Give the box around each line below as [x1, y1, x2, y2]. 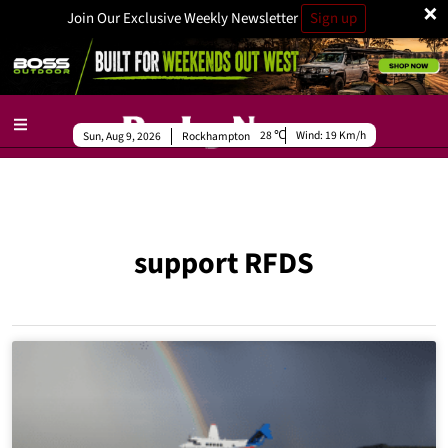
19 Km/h [324, 126, 366, 144]
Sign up [310, 8, 357, 29]
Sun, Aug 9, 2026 [82, 128, 161, 145]
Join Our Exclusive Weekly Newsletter [67, 8, 301, 29]
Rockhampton [181, 128, 250, 145]
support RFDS [134, 242, 314, 285]
